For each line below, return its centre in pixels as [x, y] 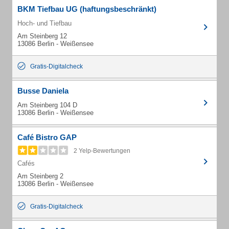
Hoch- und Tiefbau [44, 23]
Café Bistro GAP [47, 137]
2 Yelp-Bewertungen [102, 151]
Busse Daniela [43, 91]
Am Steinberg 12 [42, 36]
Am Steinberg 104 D [47, 105]
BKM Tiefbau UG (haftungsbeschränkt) [87, 9]
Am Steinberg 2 [40, 176]
